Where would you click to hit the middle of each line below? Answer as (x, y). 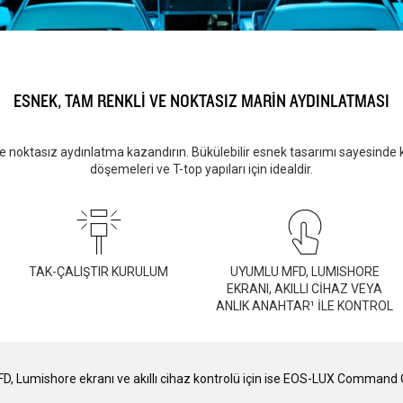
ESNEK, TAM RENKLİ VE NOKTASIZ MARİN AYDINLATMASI (201, 100)
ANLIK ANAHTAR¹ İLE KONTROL (304, 305)
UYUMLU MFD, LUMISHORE (304, 271)
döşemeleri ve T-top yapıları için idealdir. (201, 169)
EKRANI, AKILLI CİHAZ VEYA (304, 288)
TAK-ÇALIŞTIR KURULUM (99, 271)
